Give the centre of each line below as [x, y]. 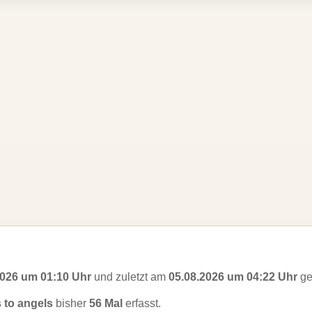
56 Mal [106, 303]
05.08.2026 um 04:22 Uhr [233, 277]
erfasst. [142, 303]
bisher [71, 303]
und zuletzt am [130, 277]
